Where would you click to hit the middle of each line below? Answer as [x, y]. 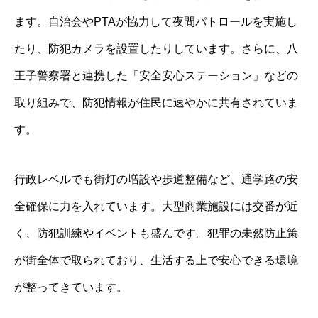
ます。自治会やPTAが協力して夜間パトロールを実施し [156, 21]
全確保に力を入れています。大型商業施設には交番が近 [156, 206]
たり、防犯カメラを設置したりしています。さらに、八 [156, 48]
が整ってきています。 [71, 287]
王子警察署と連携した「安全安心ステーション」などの [156, 75]
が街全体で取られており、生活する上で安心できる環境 [156, 260]
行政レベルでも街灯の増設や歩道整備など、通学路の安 [156, 179]
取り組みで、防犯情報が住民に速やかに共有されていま [156, 102]
